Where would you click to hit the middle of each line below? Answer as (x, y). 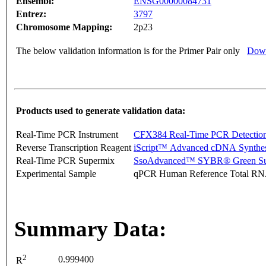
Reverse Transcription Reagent (74, 148)
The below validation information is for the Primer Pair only (128, 51)
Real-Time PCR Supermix (65, 161)
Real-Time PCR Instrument (67, 135)
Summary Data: (90, 229)
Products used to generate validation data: (101, 111)
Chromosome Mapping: (64, 27)
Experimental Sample (56, 174)
